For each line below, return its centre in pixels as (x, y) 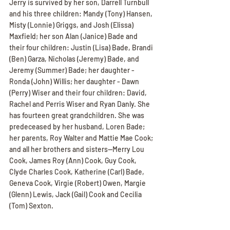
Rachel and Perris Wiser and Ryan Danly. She (80, 104)
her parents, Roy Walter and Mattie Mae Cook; (82, 138)
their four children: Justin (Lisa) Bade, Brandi (82, 47)
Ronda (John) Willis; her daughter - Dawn (75, 81)
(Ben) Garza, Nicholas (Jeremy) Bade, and (75, 59)
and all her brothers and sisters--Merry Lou (78, 149)
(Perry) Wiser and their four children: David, (79, 93)
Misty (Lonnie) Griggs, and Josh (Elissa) (72, 25)
